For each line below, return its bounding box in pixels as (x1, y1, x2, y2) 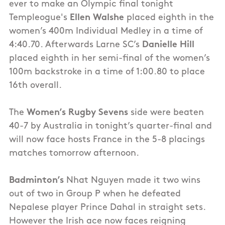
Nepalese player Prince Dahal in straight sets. (9, 203, 205, 213)
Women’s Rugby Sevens (27, 108, 128, 118)
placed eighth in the (127, 13, 214, 23)
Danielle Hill (140, 40, 194, 50)
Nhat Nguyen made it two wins (64, 176, 200, 186)
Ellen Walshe (70, 13, 127, 23)
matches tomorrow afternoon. (9, 149, 139, 159)
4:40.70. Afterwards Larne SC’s (9, 40, 140, 50)
